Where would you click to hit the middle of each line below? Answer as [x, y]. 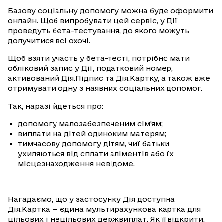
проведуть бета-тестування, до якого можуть [99, 31]
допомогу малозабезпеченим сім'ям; [90, 124]
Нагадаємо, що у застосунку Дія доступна [91, 199]
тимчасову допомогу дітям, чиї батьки [94, 144]
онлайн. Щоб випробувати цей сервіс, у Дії [93, 21]
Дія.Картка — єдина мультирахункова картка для [104, 209]
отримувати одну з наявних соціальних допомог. [106, 88]
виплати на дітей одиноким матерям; [92, 134]
